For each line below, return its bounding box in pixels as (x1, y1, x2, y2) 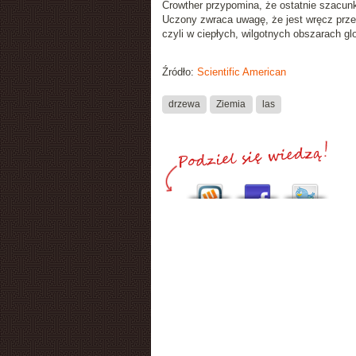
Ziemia (216, 99, 246, 110)
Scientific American (196, 66, 286, 78)
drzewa (168, 99, 200, 110)
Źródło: (161, 66, 197, 78)
